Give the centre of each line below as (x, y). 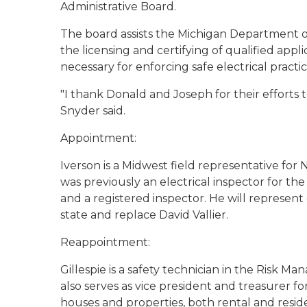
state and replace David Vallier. (144, 215)
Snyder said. (93, 111)
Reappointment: (105, 242)
